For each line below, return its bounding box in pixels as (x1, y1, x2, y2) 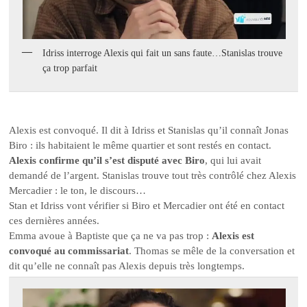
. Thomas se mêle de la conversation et (129, 245, 295, 257)
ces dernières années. (9, 215, 100, 227)
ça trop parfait (42, 62, 98, 73)
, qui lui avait (205, 155, 262, 167)
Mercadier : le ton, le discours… (9, 185, 147, 197)
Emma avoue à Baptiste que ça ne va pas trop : (9, 230, 212, 242)
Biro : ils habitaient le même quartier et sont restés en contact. (9, 140, 272, 151)
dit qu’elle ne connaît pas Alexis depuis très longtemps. (9, 260, 245, 272)
